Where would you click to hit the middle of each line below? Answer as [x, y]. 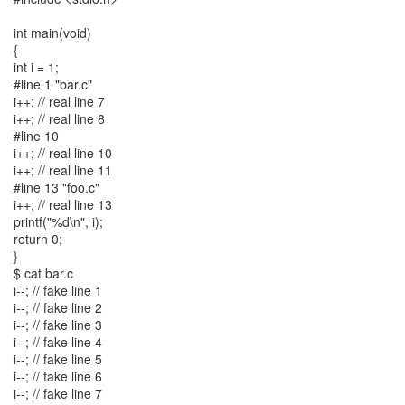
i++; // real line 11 [63, 170]
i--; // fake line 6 [58, 376]
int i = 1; [36, 67]
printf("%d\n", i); [58, 221]
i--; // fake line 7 [58, 393]
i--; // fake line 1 [58, 290]
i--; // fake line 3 [58, 325]
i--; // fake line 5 [58, 359]
